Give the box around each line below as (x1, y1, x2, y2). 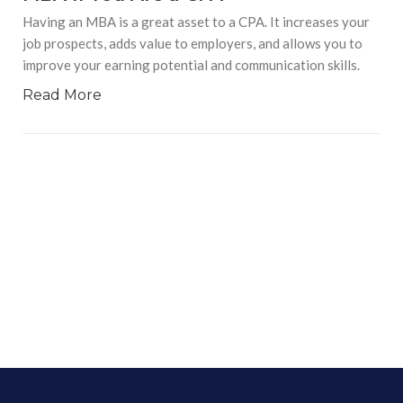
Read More (22, 86, 102, 104)
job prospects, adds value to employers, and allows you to (22, 35, 363, 52)
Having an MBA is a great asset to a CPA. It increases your (22, 13, 370, 31)
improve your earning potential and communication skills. (22, 57, 360, 74)
